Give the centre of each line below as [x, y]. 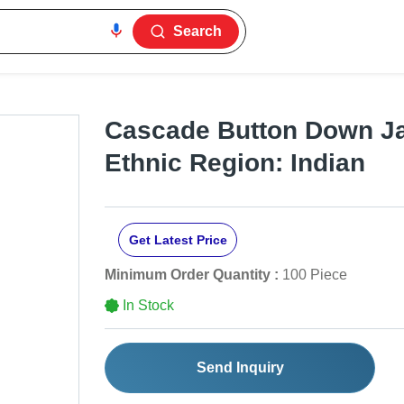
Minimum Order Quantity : [192, 275]
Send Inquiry [240, 368]
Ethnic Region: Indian [235, 163]
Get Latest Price [178, 240]
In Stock [148, 306]
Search [198, 31]
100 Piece [315, 275]
